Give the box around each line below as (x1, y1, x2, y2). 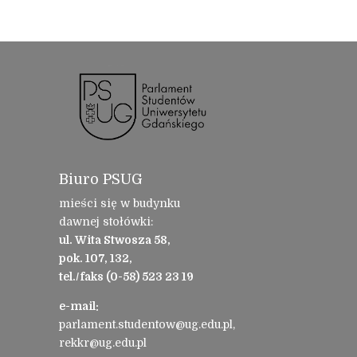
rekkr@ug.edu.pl (59, 336, 147, 350)
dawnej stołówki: (59, 215, 153, 229)
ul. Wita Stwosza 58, (59, 233, 171, 247)
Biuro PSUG (59, 171, 143, 188)
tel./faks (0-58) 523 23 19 (59, 270, 194, 284)
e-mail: (59, 300, 99, 313)
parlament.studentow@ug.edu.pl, (59, 318, 235, 331)
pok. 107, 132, (59, 252, 132, 265)
